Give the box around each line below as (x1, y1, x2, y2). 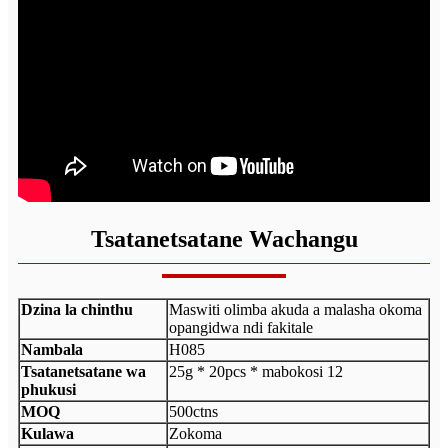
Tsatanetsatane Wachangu (90, 225, 358, 252)
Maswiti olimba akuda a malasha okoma (169, 300, 422, 318)
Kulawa (21, 424, 74, 442)
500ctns (169, 402, 218, 420)
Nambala (21, 340, 83, 358)
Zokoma (169, 424, 222, 442)
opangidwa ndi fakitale (169, 318, 313, 336)
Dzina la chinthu (21, 300, 133, 318)
